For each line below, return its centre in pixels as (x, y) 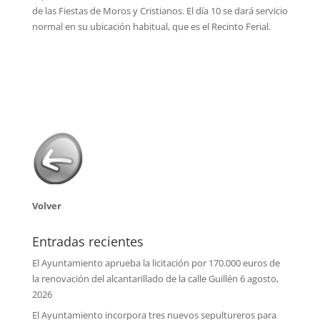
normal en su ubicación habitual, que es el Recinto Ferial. (151, 27)
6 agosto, (259, 279)
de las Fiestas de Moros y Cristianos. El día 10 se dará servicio (160, 11)
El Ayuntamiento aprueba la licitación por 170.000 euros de (156, 263)
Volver (46, 206)
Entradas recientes (87, 242)
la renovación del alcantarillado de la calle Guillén (135, 279)
